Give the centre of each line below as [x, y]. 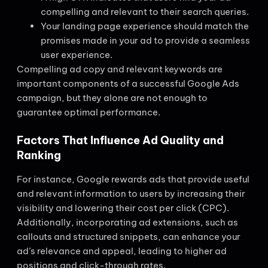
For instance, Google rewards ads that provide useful [133, 179]
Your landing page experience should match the [145, 26]
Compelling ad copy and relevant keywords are [120, 69]
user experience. [77, 54]
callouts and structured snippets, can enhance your [129, 237]
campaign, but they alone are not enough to [112, 98]
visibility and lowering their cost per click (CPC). [123, 208]
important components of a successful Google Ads [128, 83]
